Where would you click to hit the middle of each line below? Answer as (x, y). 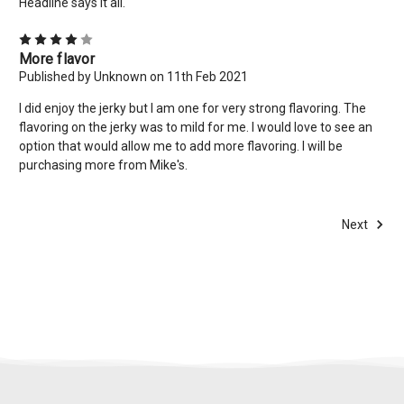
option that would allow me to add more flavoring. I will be (181, 146)
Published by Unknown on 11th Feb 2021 (133, 76)
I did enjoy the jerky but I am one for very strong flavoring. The (193, 108)
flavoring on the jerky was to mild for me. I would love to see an (196, 127)
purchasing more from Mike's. (103, 165)
